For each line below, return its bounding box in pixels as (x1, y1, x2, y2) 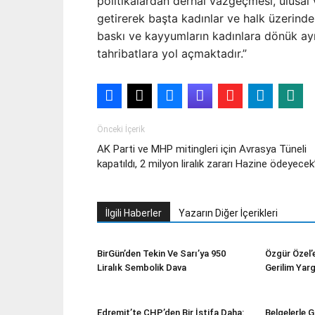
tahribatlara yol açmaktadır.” (97, 46, 247, 60)
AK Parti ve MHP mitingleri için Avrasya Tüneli (97, 143, 307, 155)
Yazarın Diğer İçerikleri (179, 207, 278, 219)
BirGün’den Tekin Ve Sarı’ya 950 (97, 248, 226, 259)
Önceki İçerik (97, 124, 145, 134)
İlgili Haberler (105, 207, 162, 219)
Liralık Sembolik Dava (97, 262, 186, 273)
